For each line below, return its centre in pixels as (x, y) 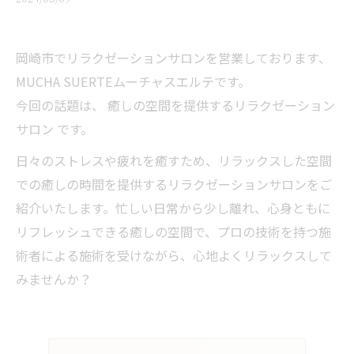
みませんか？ (54, 279)
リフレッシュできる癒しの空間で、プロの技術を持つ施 (173, 232)
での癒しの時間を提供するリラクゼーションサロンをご (174, 184)
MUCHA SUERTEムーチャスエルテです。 (135, 81)
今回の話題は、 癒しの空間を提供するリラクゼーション (175, 105)
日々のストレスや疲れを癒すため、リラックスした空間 (174, 160)
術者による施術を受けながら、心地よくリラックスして (174, 255)
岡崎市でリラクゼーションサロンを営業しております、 (173, 58)
